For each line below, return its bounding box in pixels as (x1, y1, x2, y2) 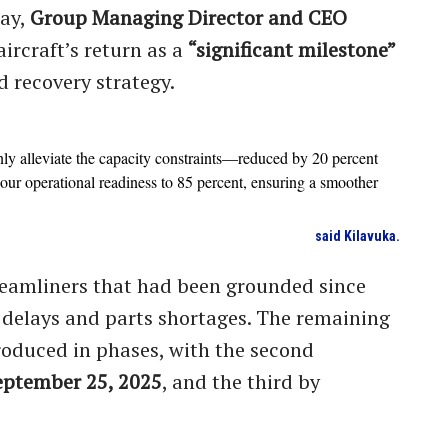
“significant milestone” (188, 35, 396, 63)
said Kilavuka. (315, 227, 400, 244)
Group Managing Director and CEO (30, 3, 347, 31)
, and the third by (162, 367, 320, 395)
